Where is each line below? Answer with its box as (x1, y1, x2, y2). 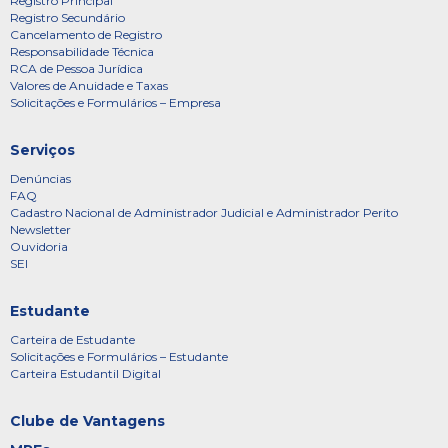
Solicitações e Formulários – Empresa (10, 95, 221, 110)
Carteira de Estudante (10, 332, 135, 347)
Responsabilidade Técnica (10, 44, 154, 59)
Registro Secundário (10, 10, 125, 25)
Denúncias (10, 171, 71, 186)
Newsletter (10, 222, 71, 237)
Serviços (10, 141, 75, 159)
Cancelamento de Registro (10, 27, 162, 42)
